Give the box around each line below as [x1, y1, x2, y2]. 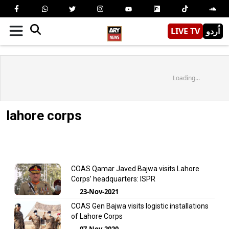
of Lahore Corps [71, 212, 123, 220]
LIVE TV [171, 25, 200, 37]
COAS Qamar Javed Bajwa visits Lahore [71, 164, 199, 173]
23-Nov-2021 [79, 187, 119, 196]
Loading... [172, 73, 200, 82]
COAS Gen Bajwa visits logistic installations [71, 201, 209, 210]
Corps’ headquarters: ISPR [71, 174, 155, 183]
